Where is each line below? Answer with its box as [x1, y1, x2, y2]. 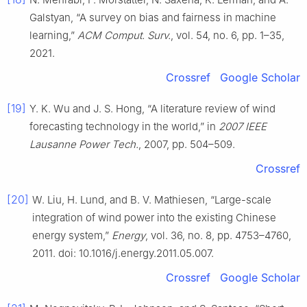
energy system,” [32, 228, 112, 242]
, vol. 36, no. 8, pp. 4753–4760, [145, 228, 291, 242]
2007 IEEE [219, 119, 267, 133]
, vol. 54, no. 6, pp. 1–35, [171, 28, 284, 42]
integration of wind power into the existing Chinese [32, 210, 276, 224]
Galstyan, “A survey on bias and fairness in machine [29, 10, 276, 24]
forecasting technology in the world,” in [29, 119, 219, 133]
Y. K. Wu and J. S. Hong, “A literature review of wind [29, 101, 275, 115]
